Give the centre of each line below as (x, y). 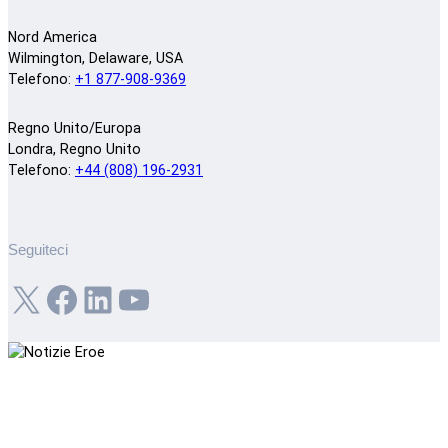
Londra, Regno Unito (74, 149)
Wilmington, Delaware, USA (95, 57)
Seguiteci (38, 250)
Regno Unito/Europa (74, 128)
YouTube (124, 298)
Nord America (52, 36)
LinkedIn (88, 298)
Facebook (52, 298)
